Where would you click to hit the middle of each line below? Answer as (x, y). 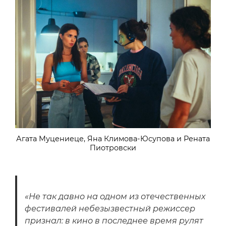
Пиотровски (113, 148)
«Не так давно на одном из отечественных (115, 196)
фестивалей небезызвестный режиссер (110, 208)
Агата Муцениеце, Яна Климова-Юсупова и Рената (113, 138)
